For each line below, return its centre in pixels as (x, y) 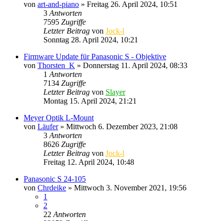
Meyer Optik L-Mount (59, 117)
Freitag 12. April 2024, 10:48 (89, 162)
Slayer (115, 92)
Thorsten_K (56, 65)
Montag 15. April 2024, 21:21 (90, 101)
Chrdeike (52, 187)
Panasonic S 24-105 (55, 179)
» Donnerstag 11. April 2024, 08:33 (131, 65)
